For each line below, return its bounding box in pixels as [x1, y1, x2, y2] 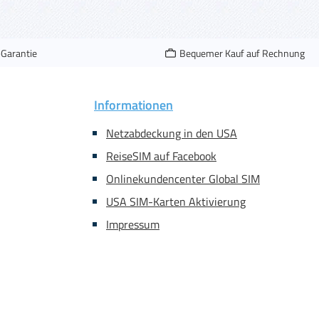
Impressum [106, 216, 159, 233]
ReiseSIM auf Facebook [106, 147, 216, 164]
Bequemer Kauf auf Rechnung [179, 45, 305, 61]
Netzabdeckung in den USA [106, 125, 237, 142]
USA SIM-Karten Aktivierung [106, 193, 246, 210]
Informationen [94, 95, 173, 115]
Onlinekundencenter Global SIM [106, 170, 260, 187]
